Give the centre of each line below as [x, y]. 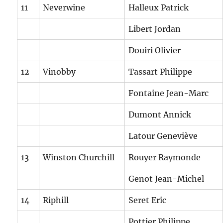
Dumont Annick [160, 115]
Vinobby [59, 72]
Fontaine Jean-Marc [169, 93]
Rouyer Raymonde [165, 158]
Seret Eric [148, 200]
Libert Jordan [155, 29]
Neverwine [64, 8]
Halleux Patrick [159, 8]
